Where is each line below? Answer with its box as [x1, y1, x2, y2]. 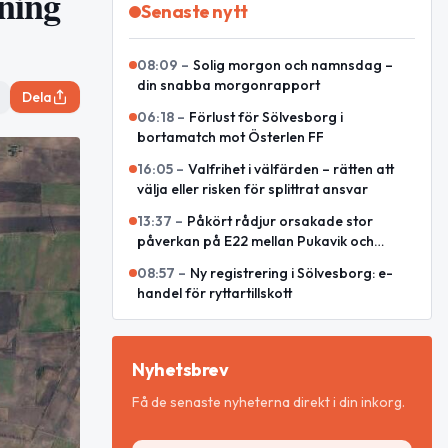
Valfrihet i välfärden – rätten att [188, 160, 394, 178]
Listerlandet [137, 252, 216, 270]
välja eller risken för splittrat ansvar [137, 180, 368, 198]
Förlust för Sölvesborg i [189, 108, 343, 126]
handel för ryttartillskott [137, 284, 292, 302]
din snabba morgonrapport [137, 76, 320, 94]
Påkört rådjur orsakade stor [187, 212, 373, 230]
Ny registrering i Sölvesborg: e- [190, 264, 393, 282]
